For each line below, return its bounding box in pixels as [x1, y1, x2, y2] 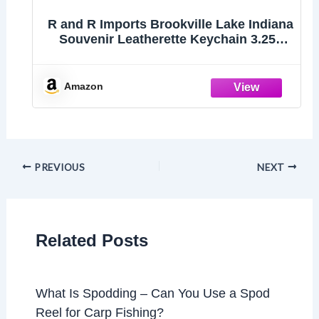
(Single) [147, 61, 194, 76]
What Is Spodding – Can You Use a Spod [35, 286, 270, 301]
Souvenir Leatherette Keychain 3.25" [58, 31, 282, 46]
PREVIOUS [31, 161, 85, 173]
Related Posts [35, 231, 148, 251]
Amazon [64, 80, 104, 92]
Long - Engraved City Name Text [72, 46, 268, 61]
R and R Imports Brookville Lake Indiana [47, 16, 293, 31]
